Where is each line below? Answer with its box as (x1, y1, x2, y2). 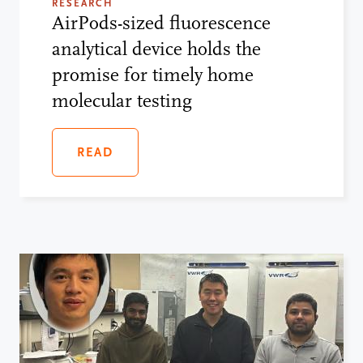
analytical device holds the (52, 38, 261, 61)
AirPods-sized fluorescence (52, 12, 271, 35)
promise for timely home (52, 64, 254, 87)
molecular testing (52, 90, 192, 113)
